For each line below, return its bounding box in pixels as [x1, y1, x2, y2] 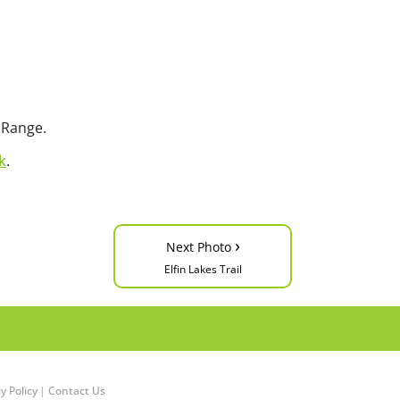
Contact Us [48, 383, 105, 398]
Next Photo [165, 238, 235, 255]
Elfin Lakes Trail [163, 262, 242, 277]
